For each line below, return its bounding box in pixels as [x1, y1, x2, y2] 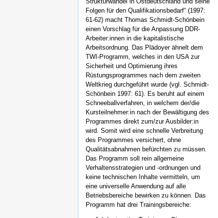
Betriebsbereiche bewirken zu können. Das [86, 191, 206, 199]
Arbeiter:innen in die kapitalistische [86, 34, 184, 42]
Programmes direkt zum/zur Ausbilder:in [86, 117, 199, 125]
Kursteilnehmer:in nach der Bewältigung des [86, 108, 209, 116]
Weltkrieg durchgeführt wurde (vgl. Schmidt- [86, 80, 209, 88]
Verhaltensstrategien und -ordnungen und [86, 163, 200, 171]
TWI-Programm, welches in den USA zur [86, 53, 200, 60]
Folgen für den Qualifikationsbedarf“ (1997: [86, 6, 205, 14]
